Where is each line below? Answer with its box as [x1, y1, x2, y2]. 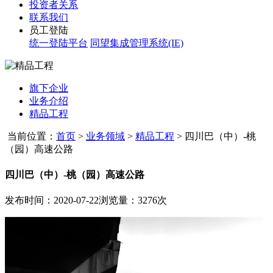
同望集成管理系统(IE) [90, 37, 183, 48]
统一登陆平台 [29, 37, 88, 48]
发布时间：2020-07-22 [5, 195, 99, 206]
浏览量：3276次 [99, 195, 167, 206]
